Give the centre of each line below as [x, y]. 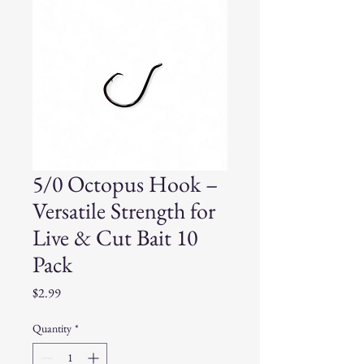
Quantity [52, 328]
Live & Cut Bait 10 [115, 237]
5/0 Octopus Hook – [125, 183]
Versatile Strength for [124, 210]
